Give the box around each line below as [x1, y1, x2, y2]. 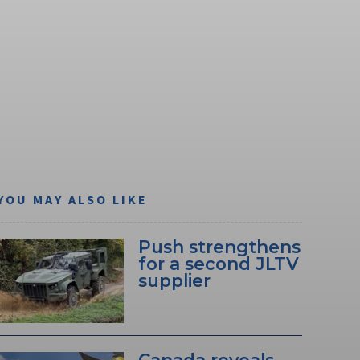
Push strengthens [137, 235, 301, 257]
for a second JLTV [137, 252, 299, 274]
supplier [137, 269, 211, 291]
